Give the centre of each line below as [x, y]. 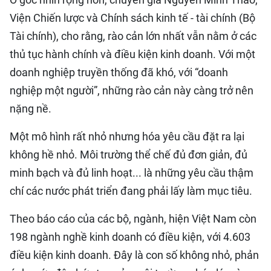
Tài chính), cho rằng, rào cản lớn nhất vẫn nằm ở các [133, 36]
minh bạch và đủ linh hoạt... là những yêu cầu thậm [132, 173]
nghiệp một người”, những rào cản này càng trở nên [132, 90]
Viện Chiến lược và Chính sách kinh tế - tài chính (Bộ [132, 18]
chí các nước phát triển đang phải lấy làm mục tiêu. [131, 191]
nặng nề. [31, 109]
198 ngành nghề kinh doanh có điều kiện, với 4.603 [130, 237]
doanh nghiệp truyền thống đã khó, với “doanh [119, 72]
